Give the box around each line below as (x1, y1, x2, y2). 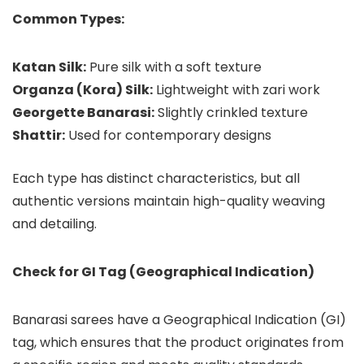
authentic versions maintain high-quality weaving (12, 192, 325, 211)
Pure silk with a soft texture (86, 58, 262, 77)
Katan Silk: (12, 58, 86, 77)
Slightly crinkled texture (154, 103, 308, 123)
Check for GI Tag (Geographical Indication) (12, 262, 314, 282)
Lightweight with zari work (153, 80, 320, 100)
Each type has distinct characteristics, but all (12, 169, 300, 188)
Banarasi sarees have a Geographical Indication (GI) (12, 310, 346, 330)
